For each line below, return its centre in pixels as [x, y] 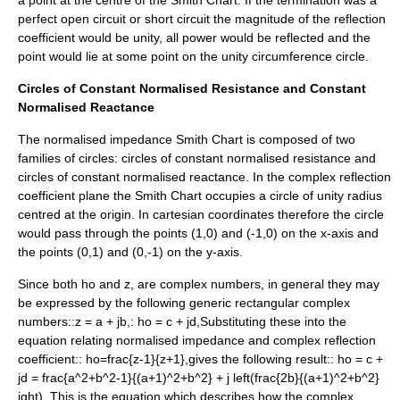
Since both [50, 284]
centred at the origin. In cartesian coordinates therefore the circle [201, 214]
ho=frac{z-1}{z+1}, [135, 359]
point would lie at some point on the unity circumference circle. [193, 56]
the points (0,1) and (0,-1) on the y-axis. [130, 252]
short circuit [177, 19]
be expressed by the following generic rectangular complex [184, 303]
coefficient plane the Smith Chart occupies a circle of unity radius [200, 196]
